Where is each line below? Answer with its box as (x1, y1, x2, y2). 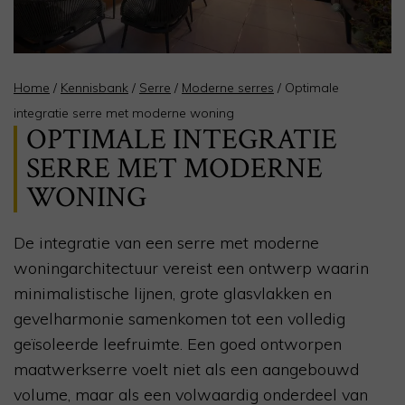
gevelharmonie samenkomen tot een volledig (14, 308, 345, 330)
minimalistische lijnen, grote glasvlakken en (14, 283, 332, 305)
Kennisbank (61, 80, 128, 97)
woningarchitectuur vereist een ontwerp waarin (14, 258, 369, 279)
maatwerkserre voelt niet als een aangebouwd (14, 359, 359, 381)
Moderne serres (182, 80, 274, 97)
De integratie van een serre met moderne (14, 232, 319, 254)
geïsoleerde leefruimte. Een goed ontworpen (14, 334, 342, 355)
